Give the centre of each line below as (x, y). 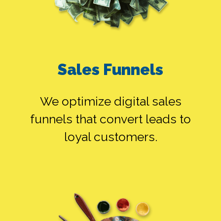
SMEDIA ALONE (85, 147)
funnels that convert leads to (110, 119)
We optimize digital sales (110, 102)
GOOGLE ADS (77, 73)
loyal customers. (110, 137)
